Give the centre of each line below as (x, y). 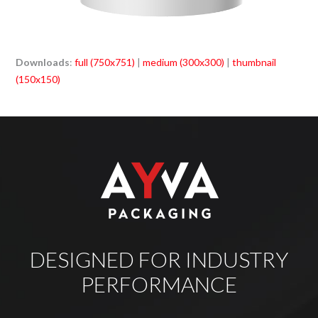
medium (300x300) (184, 62)
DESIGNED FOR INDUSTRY (159, 259)
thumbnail (254, 62)
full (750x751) (105, 62)
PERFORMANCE (159, 284)
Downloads (43, 62)
